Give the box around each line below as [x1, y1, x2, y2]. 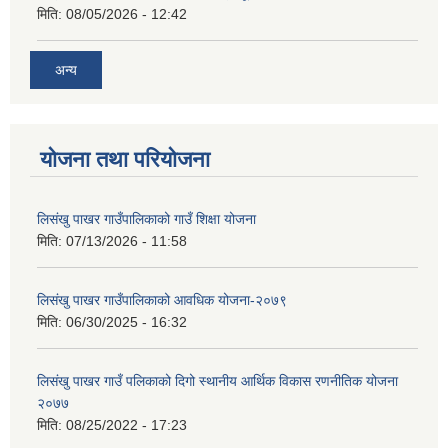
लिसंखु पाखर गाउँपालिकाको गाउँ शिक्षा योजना [37, 211, 256, 228]
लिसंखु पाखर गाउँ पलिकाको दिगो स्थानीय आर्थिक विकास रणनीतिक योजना [37, 373, 398, 390]
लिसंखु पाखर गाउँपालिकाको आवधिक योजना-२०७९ [37, 292, 287, 309]
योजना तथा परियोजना [40, 147, 210, 173]
